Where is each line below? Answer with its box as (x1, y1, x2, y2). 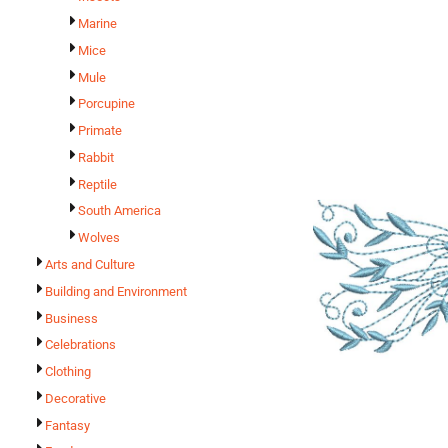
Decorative (45, 390, 106, 406)
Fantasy (45, 417, 90, 433)
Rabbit (78, 149, 114, 165)
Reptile (78, 176, 117, 192)
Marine (78, 16, 117, 32)
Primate (78, 123, 122, 139)
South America (78, 203, 161, 219)
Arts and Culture (45, 257, 135, 272)
